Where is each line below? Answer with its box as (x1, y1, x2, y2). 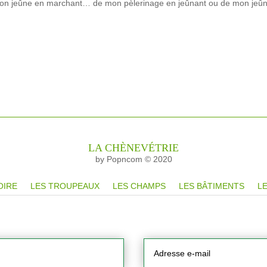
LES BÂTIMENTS (179, 181, 244, 191)
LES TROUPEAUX (30, 181, 100, 191)
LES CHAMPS (113, 181, 166, 191)
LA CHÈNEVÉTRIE (88, 142, 179, 154)
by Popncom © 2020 (95, 154, 172, 164)
